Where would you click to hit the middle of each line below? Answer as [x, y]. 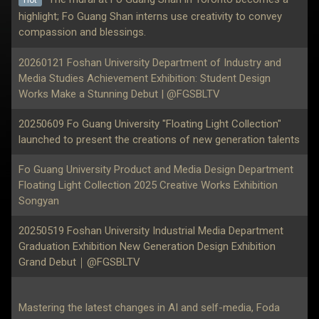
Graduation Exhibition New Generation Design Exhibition [147, 246]
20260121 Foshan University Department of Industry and [150, 62]
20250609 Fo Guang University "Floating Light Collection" [150, 124]
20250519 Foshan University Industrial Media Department [151, 230]
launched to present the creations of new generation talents [159, 139]
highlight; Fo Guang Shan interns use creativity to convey [150, 17]
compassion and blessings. [82, 32]
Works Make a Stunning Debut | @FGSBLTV [119, 94]
